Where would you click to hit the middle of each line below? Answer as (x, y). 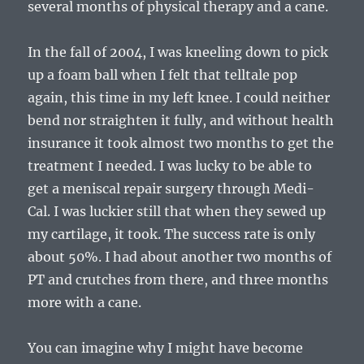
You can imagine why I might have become (166, 348)
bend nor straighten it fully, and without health (181, 121)
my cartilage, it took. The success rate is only (172, 234)
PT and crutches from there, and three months (178, 280)
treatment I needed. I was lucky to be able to (170, 166)
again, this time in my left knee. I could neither (179, 98)
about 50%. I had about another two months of (180, 257)
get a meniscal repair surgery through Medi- (171, 189)
